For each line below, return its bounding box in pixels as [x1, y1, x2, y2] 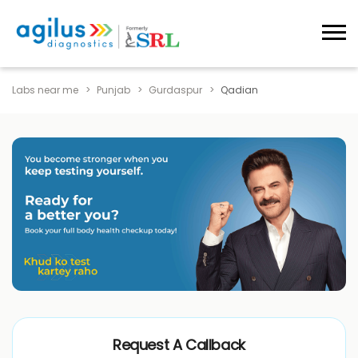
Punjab [97, 82, 130, 97]
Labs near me [12, 82, 78, 97]
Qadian [221, 82, 258, 97]
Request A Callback [113, 335, 245, 356]
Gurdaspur [149, 82, 202, 97]
